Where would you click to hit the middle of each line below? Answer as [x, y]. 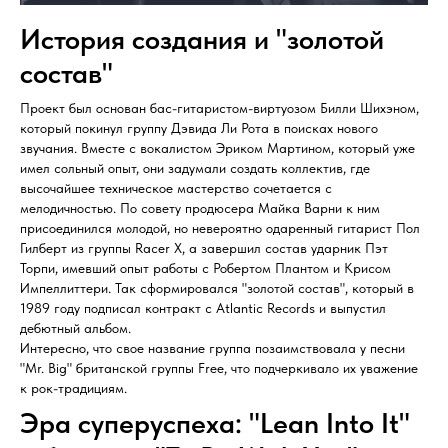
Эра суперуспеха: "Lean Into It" [215, 423]
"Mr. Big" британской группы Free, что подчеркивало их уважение [219, 368]
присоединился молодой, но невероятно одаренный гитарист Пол [220, 228]
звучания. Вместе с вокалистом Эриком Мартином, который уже [217, 148]
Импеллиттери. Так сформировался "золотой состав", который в [217, 288]
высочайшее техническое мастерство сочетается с [176, 188]
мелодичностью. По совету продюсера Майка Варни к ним [200, 208]
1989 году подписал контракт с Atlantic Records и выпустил [203, 308]
